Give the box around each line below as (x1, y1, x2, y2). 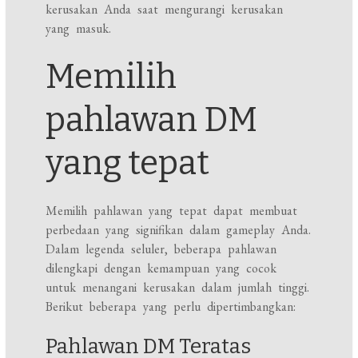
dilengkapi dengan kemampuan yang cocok (46, 260, 277, 277)
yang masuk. (46, 20, 112, 38)
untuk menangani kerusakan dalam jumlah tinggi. (46, 279, 310, 296)
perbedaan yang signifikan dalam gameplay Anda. (46, 221, 312, 239)
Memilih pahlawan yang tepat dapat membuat (46, 202, 298, 220)
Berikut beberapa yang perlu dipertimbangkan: (46, 298, 296, 316)
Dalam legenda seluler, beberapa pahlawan (46, 241, 277, 258)
